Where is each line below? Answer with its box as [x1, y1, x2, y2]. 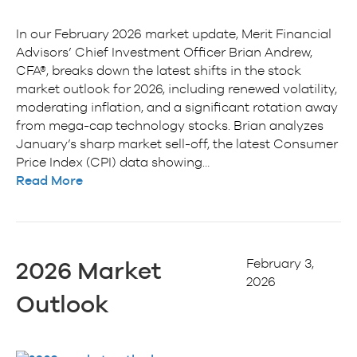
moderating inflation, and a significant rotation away [16, 100, 338, 115]
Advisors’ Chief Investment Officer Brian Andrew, [16, 45, 312, 60]
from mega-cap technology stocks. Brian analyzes [16, 118, 324, 133]
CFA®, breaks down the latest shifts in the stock [16, 63, 301, 78]
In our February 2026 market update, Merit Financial [16, 26, 331, 41]
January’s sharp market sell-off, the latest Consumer [16, 136, 338, 151]
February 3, [246, 256, 314, 271]
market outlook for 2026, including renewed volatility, [16, 81, 337, 96]
